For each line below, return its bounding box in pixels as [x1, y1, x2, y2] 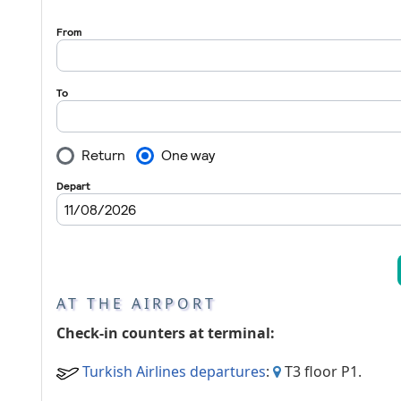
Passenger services [279, 13, 397, 30]
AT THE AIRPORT [56, 294, 217, 314]
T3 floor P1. [281, 362, 362, 382]
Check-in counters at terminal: [56, 323, 275, 344]
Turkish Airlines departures [82, 362, 266, 382]
